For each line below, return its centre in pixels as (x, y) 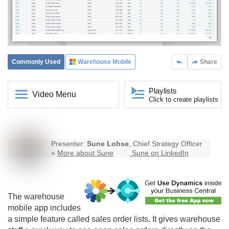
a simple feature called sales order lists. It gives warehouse (114, 219)
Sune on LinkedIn (160, 153)
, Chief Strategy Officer (166, 144)
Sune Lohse (108, 144)
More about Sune (85, 153)
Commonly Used (36, 62)
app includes (56, 208)
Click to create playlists (184, 100)
